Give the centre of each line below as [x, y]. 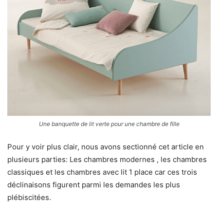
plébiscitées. [29, 198]
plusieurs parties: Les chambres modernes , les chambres [107, 160]
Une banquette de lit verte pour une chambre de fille [109, 124]
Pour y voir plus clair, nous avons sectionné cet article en [106, 147]
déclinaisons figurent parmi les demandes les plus [94, 185]
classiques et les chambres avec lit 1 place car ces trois [102, 172]
